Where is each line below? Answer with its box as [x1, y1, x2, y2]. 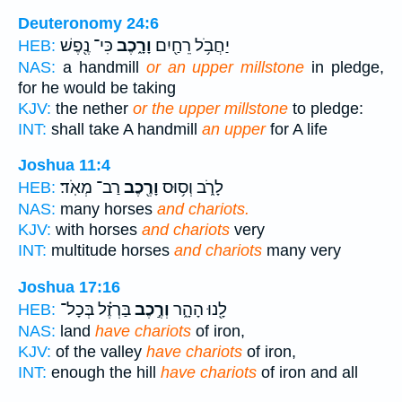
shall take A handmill [47, 119, 202, 138]
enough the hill [47, 363, 161, 381]
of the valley [51, 343, 146, 361]
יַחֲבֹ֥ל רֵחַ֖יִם [152, 35, 230, 56]
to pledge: [288, 99, 363, 118]
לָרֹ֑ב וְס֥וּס [159, 178, 223, 198]
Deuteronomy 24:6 [18, 13, 159, 32]
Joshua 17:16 [18, 278, 120, 296]
